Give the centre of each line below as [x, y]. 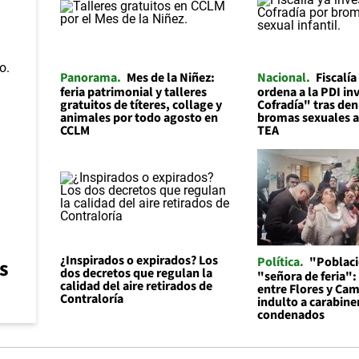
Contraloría [91, 298]
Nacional [282, 77]
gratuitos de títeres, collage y [141, 105]
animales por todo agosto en [139, 117]
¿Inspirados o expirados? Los [139, 260]
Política [279, 262]
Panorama [88, 77]
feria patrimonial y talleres [133, 92]
